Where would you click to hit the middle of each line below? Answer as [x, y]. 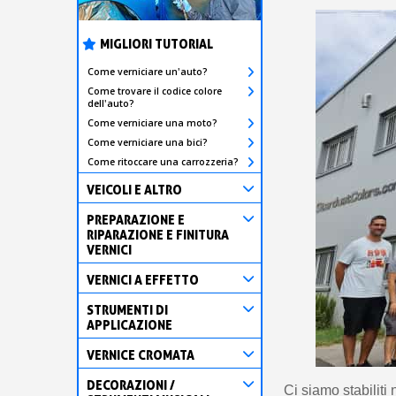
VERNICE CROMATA [141, 354]
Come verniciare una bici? [148, 142]
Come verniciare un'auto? [148, 71]
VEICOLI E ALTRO [134, 189]
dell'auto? [111, 103]
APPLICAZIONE [129, 324]
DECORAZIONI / [131, 385]
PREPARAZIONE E [136, 219]
